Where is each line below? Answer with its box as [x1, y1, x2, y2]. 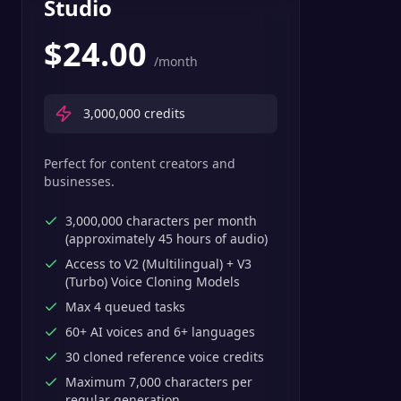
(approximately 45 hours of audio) [65, 230, 268, 247]
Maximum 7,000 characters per [65, 373, 252, 390]
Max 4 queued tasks [65, 298, 185, 315]
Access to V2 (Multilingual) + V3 [65, 255, 252, 272]
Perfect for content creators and [44, 155, 235, 172]
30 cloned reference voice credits [65, 348, 264, 365]
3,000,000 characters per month [65, 212, 257, 229]
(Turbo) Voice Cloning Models [65, 273, 240, 290]
